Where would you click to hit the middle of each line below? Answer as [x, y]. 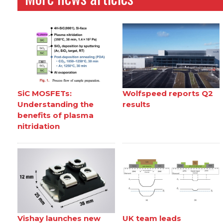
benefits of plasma [56, 115]
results [136, 105]
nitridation [39, 126]
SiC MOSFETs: [45, 94]
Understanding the [56, 105]
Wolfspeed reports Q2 [167, 94]
